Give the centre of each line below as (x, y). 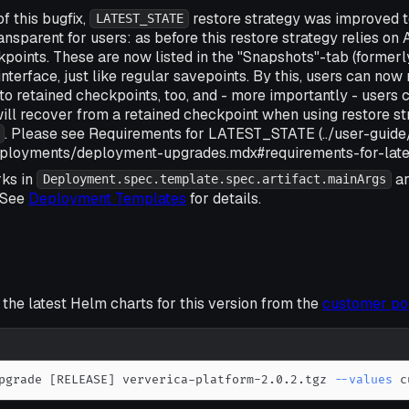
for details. (224, 198)
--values (364, 380)
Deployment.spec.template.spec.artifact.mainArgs (214, 179)
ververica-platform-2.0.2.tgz (225, 380)
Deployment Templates (107, 198)
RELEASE (83, 380)
